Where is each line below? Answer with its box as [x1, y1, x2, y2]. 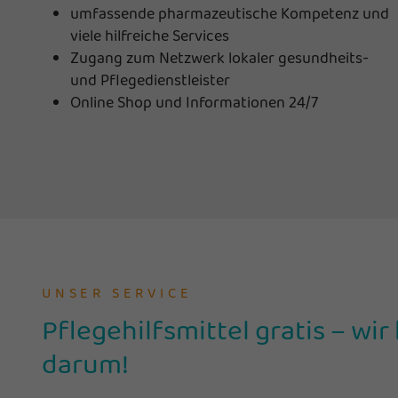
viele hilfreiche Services [70, 23, 229, 47]
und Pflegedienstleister [70, 68, 230, 92]
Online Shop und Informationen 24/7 [70, 90, 318, 114]
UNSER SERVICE [42, 282, 193, 303]
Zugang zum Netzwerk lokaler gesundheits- [70, 45, 369, 69]
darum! [42, 342, 129, 384]
